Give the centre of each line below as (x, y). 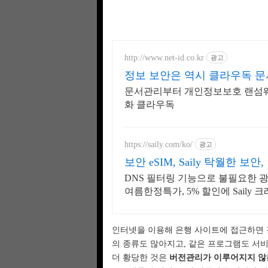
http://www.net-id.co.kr (164, 57)
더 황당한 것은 (141, 258)
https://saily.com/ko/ (159, 144)
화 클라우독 (150, 104)
